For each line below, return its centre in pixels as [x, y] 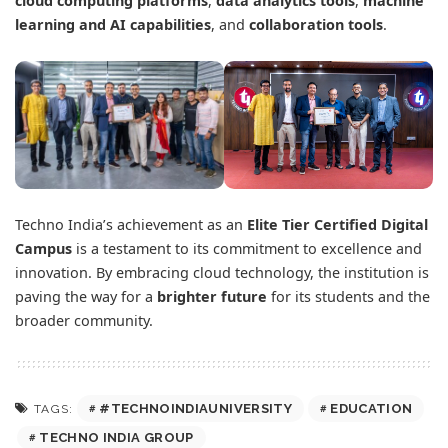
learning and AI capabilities [113, 24]
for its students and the [348, 297]
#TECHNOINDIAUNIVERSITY [195, 409]
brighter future [212, 297]
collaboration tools [316, 24]
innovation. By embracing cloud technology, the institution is [222, 273]
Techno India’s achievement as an [131, 225]
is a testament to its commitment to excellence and [247, 249]
